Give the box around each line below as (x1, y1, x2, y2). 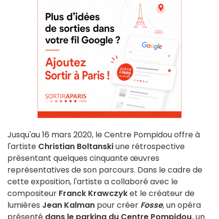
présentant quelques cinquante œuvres (7, 153, 159, 164)
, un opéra (163, 199, 201, 211)
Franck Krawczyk (59, 188, 128, 199)
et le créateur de (128, 188, 195, 199)
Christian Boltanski (38, 141, 113, 153)
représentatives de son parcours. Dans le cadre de (7, 164, 202, 176)
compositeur (7, 188, 59, 199)
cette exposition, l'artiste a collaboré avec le (7, 176, 178, 188)
